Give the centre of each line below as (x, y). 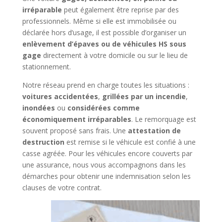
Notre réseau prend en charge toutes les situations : (106, 85)
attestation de (154, 130)
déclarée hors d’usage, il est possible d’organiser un (104, 32)
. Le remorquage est (164, 119)
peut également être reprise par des (120, 9)
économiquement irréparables (77, 119)
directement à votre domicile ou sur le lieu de (114, 55)
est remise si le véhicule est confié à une (130, 142)
